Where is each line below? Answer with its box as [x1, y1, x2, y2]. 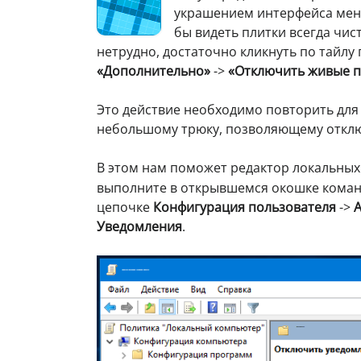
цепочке [97, 197, 153, 216]
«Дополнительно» [97, 61, 210, 80]
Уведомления [97, 217, 182, 235]
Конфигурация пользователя [153, 197, 336, 216]
